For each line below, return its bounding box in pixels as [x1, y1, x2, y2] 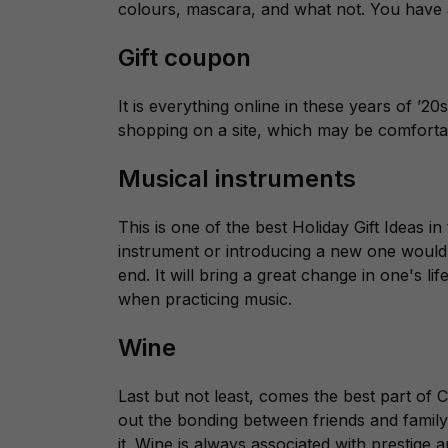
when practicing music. [118, 289, 292, 309]
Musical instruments [118, 164, 362, 193]
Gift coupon [118, 43, 257, 72]
